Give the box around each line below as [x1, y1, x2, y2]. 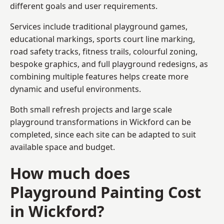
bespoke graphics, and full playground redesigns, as [10, 58, 208, 69]
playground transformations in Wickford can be [10, 116, 191, 127]
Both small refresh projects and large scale [10, 103, 172, 115]
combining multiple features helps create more [10, 70, 188, 82]
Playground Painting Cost [10, 181, 201, 202]
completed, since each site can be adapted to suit [10, 128, 196, 140]
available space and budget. [10, 141, 115, 152]
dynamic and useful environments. [10, 83, 141, 94]
